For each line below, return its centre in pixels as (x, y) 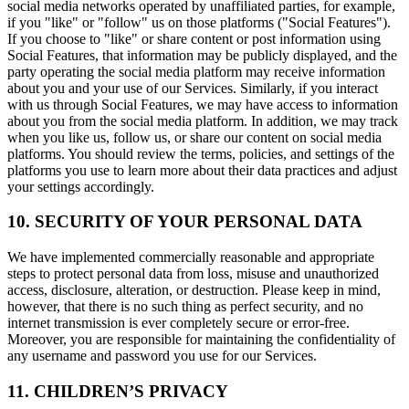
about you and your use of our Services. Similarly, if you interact (193, 88)
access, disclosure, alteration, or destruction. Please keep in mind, (194, 290)
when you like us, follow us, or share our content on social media (194, 137)
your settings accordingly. (81, 186)
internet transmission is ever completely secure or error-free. (178, 323)
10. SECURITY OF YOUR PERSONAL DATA (185, 222)
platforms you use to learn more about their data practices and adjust (202, 170)
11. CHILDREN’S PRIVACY (118, 391)
